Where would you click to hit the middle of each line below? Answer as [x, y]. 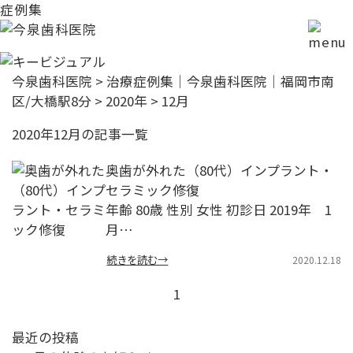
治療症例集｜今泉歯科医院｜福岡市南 [220, 81]
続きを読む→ [137, 260]
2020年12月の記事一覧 [80, 134]
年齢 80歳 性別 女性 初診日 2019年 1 [219, 209]
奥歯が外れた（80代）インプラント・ [220, 170]
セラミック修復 [153, 190]
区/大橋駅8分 [51, 101]
